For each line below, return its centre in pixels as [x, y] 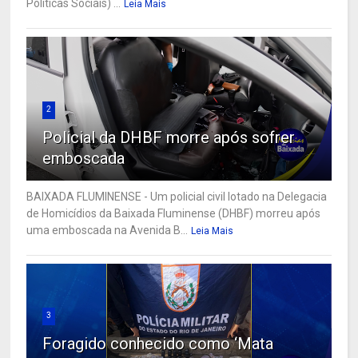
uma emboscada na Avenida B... [107, 231]
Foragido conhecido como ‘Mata [158, 344]
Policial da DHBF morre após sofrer [169, 138]
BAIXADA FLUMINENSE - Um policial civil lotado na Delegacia [177, 197]
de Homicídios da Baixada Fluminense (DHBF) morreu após [174, 214]
